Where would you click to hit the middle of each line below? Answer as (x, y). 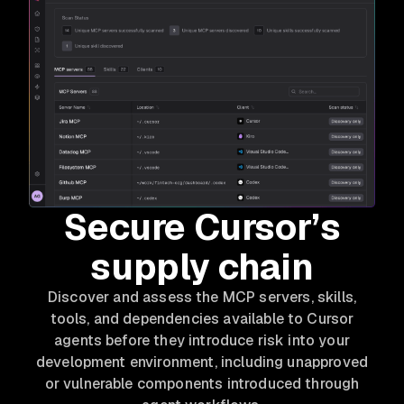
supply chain (202, 266)
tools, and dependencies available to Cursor (202, 318)
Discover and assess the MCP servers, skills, (202, 297)
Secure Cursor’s (202, 227)
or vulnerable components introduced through (202, 383)
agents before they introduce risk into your (202, 340)
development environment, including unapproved (202, 362)
